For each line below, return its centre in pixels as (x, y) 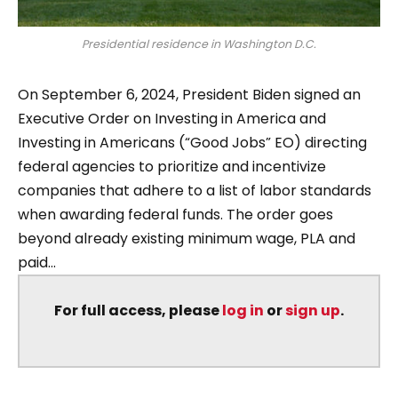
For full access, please (138, 310)
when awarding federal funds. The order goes (175, 214)
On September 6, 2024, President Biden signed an (189, 94)
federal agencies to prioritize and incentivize (172, 166)
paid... (37, 262)
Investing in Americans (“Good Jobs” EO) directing (192, 142)
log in (243, 310)
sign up (313, 310)
